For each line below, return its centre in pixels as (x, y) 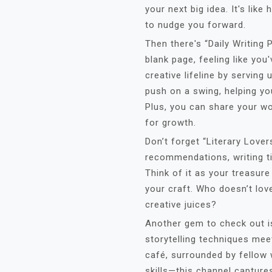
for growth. (171, 123)
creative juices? (181, 205)
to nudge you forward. (195, 25)
